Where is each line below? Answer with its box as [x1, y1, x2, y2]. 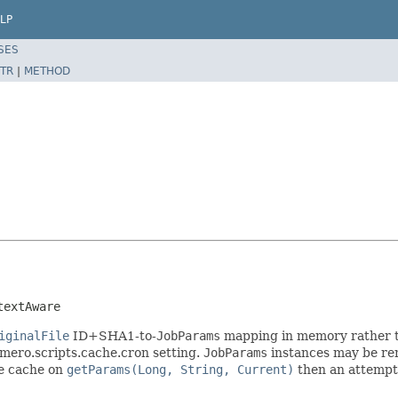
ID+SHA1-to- [69, 328, 156, 343]
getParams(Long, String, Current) [67, 362, 294, 377]
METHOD [24, 64, 70, 77]
